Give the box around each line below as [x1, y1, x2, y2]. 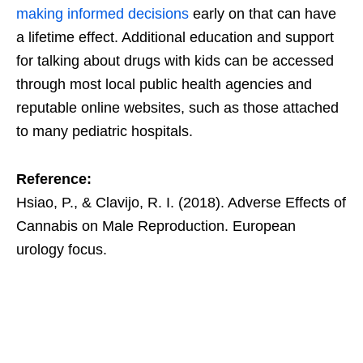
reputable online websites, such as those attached [16, 100, 339, 117]
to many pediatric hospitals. [16, 123, 193, 140]
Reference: [16, 171, 92, 188]
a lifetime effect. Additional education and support [16, 29, 334, 46]
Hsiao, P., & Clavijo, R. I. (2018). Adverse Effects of [16, 194, 346, 211]
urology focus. [16, 241, 107, 258]
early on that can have [189, 6, 336, 23]
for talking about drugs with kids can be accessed [16, 53, 334, 70]
